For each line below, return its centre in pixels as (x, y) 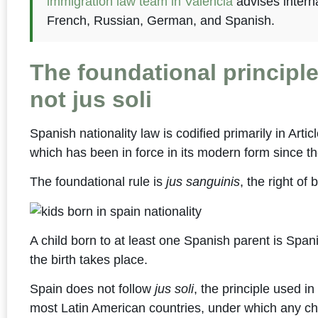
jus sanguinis (203, 182)
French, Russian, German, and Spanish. (161, 20)
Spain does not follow (93, 289)
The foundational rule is (98, 182)
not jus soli (91, 99)
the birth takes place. (89, 259)
